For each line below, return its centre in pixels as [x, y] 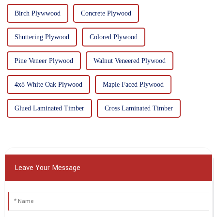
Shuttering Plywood [42, 37]
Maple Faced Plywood [133, 84]
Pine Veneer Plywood [44, 61]
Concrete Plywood [106, 13]
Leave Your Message [47, 168]
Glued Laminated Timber [49, 108]
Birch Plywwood [37, 13]
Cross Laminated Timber [139, 108]
